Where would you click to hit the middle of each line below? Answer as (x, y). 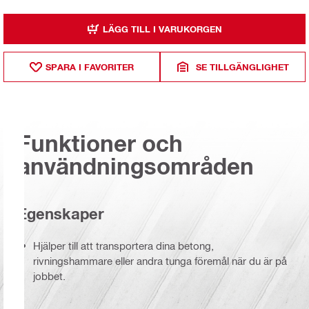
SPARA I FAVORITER (90, 67)
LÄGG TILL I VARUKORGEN (162, 29)
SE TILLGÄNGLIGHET (243, 67)
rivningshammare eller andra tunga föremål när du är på (160, 261)
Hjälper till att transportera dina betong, (123, 246)
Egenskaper (61, 213)
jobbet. (49, 276)
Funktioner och (100, 143)
